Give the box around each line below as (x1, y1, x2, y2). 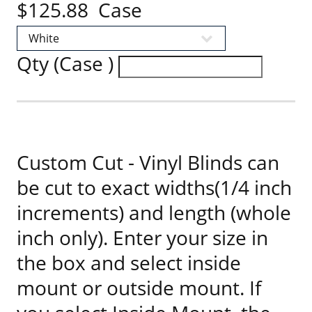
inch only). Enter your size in (17, 224, 268, 251)
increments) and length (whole (17, 199, 291, 226)
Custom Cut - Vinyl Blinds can (17, 149, 279, 175)
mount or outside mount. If (17, 274, 261, 301)
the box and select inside (17, 249, 241, 276)
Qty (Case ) (17, 50, 118, 77)
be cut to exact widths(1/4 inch (17, 174, 292, 201)
